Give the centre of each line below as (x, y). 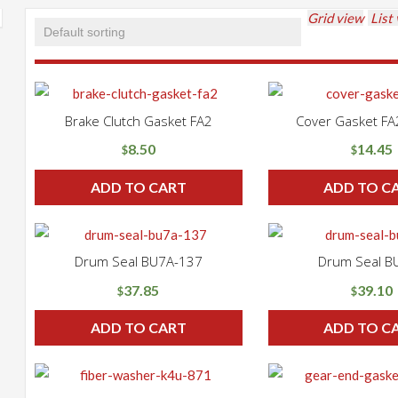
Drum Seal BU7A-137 (138, 262)
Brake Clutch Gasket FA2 (138, 120)
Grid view (336, 18)
